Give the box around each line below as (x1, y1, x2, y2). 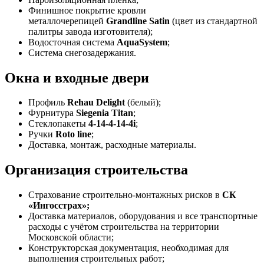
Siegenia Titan (76, 108, 133, 118)
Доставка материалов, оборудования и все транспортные (28, 211, 258, 222)
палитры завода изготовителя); (28, 26, 153, 37)
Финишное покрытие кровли (28, 5, 146, 15)
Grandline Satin (106, 15, 170, 26)
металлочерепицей (28, 15, 106, 26)
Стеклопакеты (28, 118, 88, 129)
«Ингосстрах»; (28, 200, 90, 211)
